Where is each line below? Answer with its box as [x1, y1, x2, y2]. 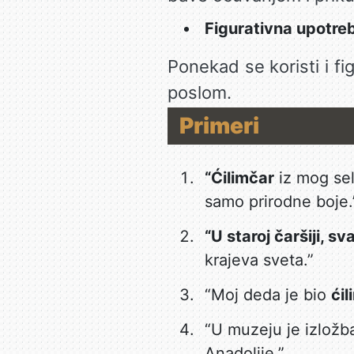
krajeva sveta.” [204, 250, 314, 269]
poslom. [167, 81, 232, 103]
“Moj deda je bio [204, 285, 331, 304]
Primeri [179, 112, 259, 139]
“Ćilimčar [204, 168, 274, 187]
